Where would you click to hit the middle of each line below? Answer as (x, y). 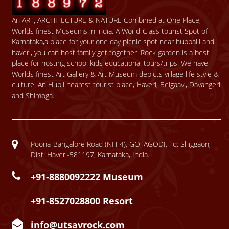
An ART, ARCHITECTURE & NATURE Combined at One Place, (107, 20)
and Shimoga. (33, 95)
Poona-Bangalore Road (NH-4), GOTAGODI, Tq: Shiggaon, (120, 144)
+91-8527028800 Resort (82, 201)
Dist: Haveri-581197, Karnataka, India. (90, 154)
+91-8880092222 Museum (87, 177)
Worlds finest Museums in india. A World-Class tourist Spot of (110, 31)
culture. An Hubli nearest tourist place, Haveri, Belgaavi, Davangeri (116, 84)
